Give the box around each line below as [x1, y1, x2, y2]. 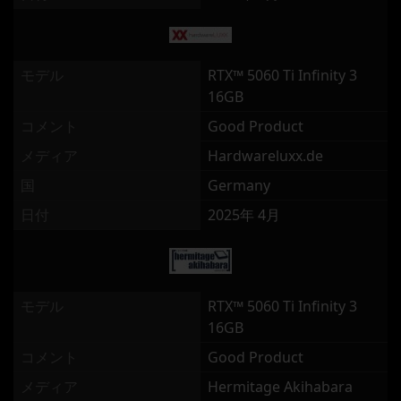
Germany [208, 175, 270, 195]
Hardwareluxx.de [208, 146, 323, 166]
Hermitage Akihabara [208, 377, 353, 397]
